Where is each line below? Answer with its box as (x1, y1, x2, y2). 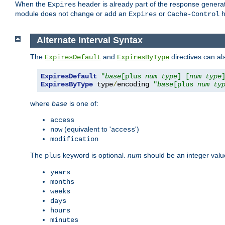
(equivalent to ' (62, 125, 111, 133)
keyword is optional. (61, 151, 128, 159)
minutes (50, 215, 78, 224)
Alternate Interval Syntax (36, 35, 143, 46)
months (50, 177, 74, 186)
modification (50, 135, 98, 143)
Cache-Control (167, 10, 219, 19)
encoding (117, 80, 153, 88)
